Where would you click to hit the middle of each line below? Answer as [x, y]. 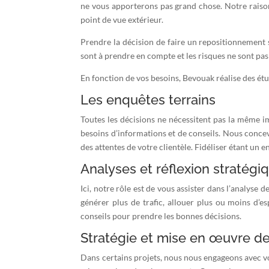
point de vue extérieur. [122, 19]
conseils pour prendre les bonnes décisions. [161, 216]
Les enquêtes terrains [148, 99]
